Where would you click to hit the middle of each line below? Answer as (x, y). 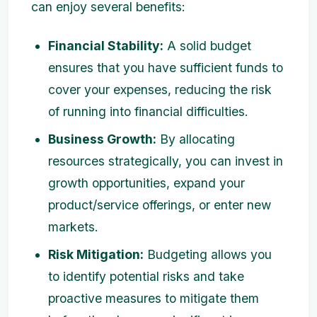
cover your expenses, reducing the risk (160, 90)
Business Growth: (102, 139)
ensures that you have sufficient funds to (166, 68)
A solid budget (207, 46)
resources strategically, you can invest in (166, 161)
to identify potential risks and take (146, 277)
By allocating (196, 139)
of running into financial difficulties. (148, 112)
